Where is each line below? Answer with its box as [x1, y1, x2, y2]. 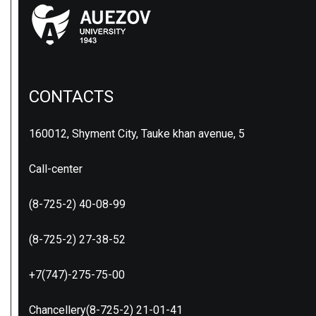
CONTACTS [29, 87, 114, 107]
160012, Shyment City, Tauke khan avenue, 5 [29, 127, 245, 140]
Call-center [29, 162, 83, 176]
